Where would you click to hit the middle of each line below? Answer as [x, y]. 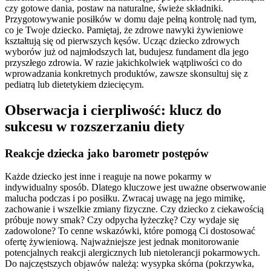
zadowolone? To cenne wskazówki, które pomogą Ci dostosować [130, 231]
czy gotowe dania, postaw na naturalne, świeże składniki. [114, 8]
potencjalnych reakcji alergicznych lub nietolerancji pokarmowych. [132, 253]
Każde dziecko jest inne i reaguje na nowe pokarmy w [108, 177]
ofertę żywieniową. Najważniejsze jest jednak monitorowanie [122, 242]
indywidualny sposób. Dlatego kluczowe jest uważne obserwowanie [135, 188]
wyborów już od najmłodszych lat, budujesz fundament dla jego [127, 51]
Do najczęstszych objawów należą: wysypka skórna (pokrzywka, [129, 264]
